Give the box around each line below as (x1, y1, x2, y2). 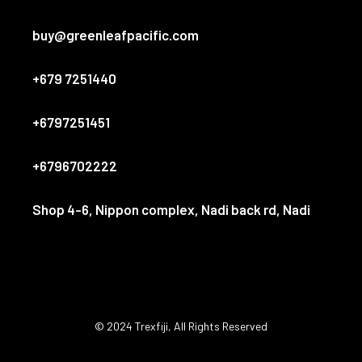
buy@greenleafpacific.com (32, 26, 200, 43)
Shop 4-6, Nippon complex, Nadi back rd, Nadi (32, 200, 311, 217)
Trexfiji (134, 318, 168, 333)
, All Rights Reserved (167, 318, 267, 333)
